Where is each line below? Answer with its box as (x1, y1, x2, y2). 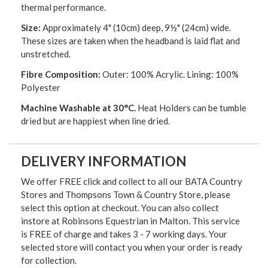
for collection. (21, 255, 77, 266)
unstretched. (21, 48, 71, 60)
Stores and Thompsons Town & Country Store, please (21, 189, 230, 200)
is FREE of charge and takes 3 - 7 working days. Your (21, 229, 227, 240)
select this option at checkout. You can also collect (21, 202, 219, 214)
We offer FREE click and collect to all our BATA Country (21, 176, 242, 187)
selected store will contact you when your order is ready (21, 242, 242, 253)
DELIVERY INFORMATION (21, 153, 187, 170)
